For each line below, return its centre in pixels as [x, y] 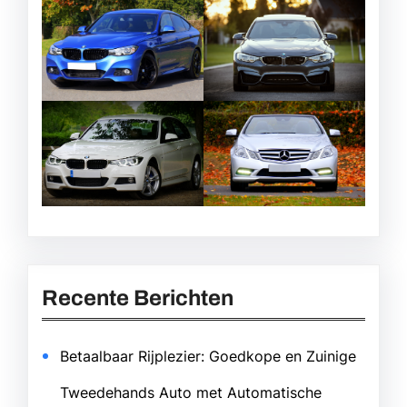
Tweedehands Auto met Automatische [191, 392]
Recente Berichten [138, 298]
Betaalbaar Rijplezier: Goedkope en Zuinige [208, 356]
